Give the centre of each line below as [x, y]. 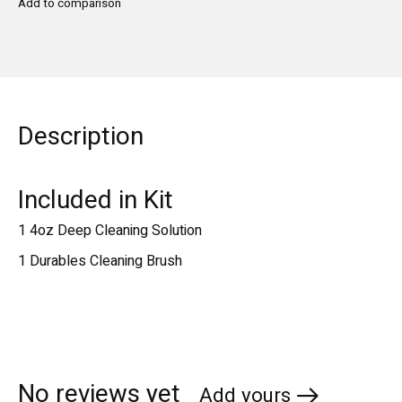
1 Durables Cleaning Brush [100, 261]
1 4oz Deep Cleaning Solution [110, 230]
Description [81, 136]
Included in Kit [96, 200]
